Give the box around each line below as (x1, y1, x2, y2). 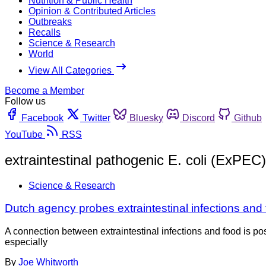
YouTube (5, 129, 43, 140)
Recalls (28, 27, 61, 37)
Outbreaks (28, 16, 72, 27)
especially (5, 237, 47, 248)
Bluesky (129, 112, 163, 123)
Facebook (21, 112, 64, 123)
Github (234, 112, 262, 123)
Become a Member (5, 85, 84, 96)
